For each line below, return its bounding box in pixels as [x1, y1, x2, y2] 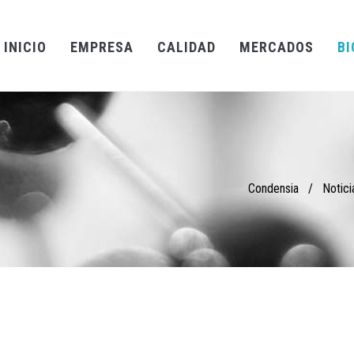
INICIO [4, 39, 47, 55]
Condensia [248, 181, 299, 196]
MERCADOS [239, 39, 314, 55]
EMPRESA [70, 39, 134, 55]
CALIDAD [157, 39, 216, 55]
